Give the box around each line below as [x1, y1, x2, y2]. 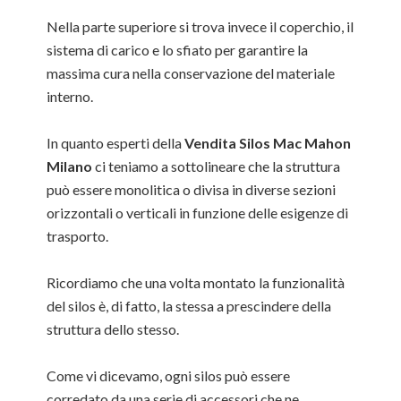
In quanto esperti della [47, 134, 185, 151]
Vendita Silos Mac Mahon [184, 134, 352, 151]
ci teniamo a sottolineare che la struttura [92, 158, 341, 175]
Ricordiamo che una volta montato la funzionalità [47, 274, 346, 291]
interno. [47, 88, 94, 105]
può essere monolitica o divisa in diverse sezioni [47, 181, 337, 198]
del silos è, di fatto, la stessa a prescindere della [47, 297, 332, 314]
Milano [47, 158, 93, 175]
